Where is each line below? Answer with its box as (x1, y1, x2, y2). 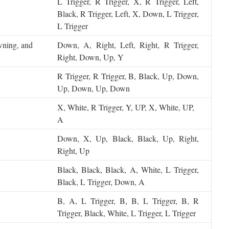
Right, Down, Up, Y (57, 52, 124, 62)
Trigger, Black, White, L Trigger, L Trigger (57, 208, 196, 218)
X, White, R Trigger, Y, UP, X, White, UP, (57, 102, 194, 112)
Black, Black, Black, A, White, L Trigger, (57, 164, 199, 175)
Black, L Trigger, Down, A (57, 176, 145, 187)
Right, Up (57, 145, 89, 156)
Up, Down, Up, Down (57, 83, 130, 94)
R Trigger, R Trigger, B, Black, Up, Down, (57, 71, 199, 81)
